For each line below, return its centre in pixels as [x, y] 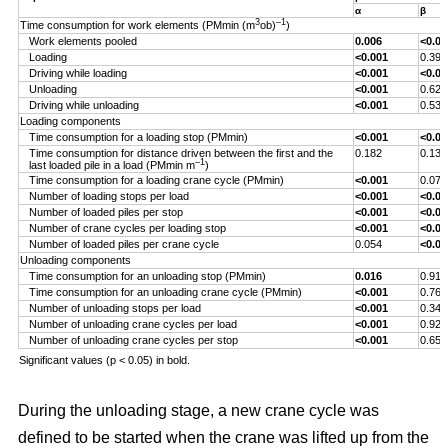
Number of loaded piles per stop [106, 211]
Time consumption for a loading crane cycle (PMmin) [156, 179]
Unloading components [75, 259]
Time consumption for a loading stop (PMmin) [138, 136]
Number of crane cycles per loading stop [127, 227]
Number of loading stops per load [109, 195]
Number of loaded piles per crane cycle [124, 243]
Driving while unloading [84, 104]
